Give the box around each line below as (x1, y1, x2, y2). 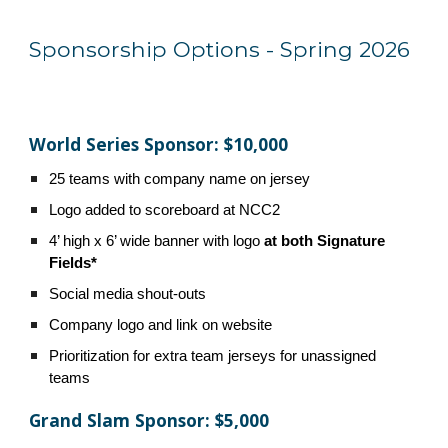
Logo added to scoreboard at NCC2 (49, 202, 281, 218)
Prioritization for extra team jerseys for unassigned (49, 348, 377, 364)
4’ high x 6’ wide (49, 233, 155, 249)
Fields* (49, 255, 98, 271)
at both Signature (264, 233, 386, 249)
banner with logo (154, 233, 265, 249)
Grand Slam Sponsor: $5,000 (29, 408, 270, 432)
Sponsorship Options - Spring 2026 (29, 36, 411, 62)
